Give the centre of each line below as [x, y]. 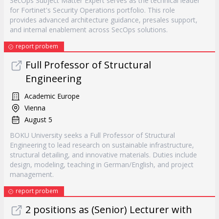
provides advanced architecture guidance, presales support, [104, 20]
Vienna [35, 108]
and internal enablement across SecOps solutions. [89, 30]
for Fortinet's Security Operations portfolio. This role [92, 10]
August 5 [38, 120]
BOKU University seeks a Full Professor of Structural [92, 135]
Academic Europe [52, 96]
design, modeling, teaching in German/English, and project [102, 164]
